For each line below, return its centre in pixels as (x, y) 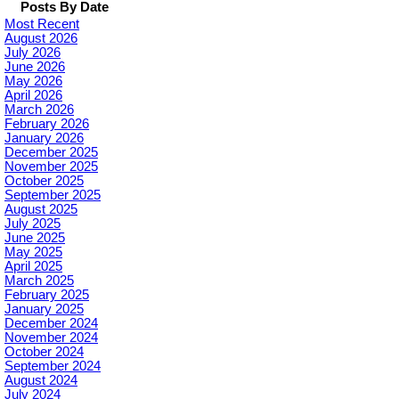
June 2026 (35, 67)
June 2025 (35, 238)
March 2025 (39, 281)
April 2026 (33, 96)
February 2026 (47, 124)
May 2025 (33, 252)
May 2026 (33, 81)
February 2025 (47, 295)
